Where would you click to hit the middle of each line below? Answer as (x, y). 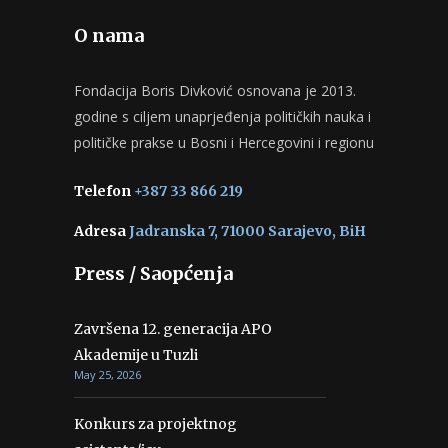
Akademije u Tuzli (136, 355)
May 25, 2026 (107, 374)
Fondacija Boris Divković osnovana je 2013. (215, 90)
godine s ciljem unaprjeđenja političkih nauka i (222, 116)
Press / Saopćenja (153, 273)
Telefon (102, 191)
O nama (109, 35)
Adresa (100, 231)
